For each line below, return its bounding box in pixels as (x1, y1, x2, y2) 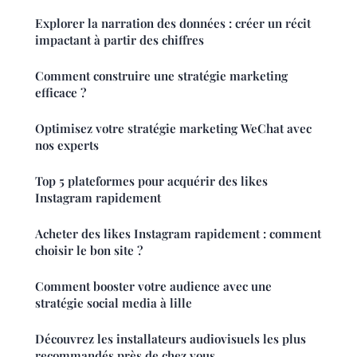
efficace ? (35, 84, 86, 101)
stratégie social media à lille (35, 295, 192, 312)
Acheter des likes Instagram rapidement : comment (35, 226, 321, 242)
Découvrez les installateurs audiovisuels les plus (35, 331, 306, 347)
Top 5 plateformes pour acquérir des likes (35, 173, 268, 190)
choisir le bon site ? (35, 242, 143, 259)
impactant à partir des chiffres (35, 32, 204, 49)
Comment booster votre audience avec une (35, 278, 272, 295)
